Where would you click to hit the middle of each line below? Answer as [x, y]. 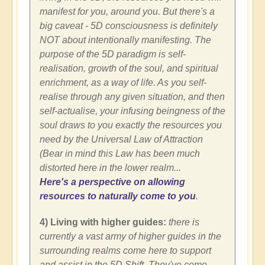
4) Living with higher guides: [103, 222]
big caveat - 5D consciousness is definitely [129, 26]
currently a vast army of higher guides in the [130, 237]
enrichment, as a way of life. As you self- [123, 83]
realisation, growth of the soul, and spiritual [129, 69]
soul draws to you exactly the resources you [131, 125]
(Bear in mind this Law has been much [120, 154]
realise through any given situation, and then [132, 97]
